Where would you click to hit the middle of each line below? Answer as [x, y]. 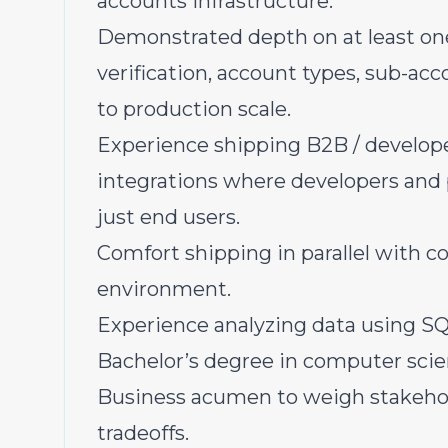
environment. [164, 289]
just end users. [168, 217]
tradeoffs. [143, 433]
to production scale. [194, 109]
